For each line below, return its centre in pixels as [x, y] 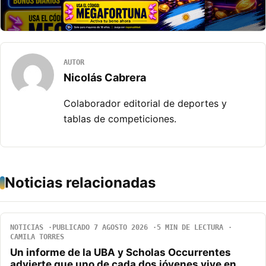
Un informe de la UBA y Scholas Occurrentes [121, 253]
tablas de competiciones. [120, 119]
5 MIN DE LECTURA [190, 228]
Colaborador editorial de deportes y [145, 104]
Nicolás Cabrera [105, 78]
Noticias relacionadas [80, 183]
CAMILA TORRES [37, 237]
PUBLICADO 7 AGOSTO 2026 [100, 228]
